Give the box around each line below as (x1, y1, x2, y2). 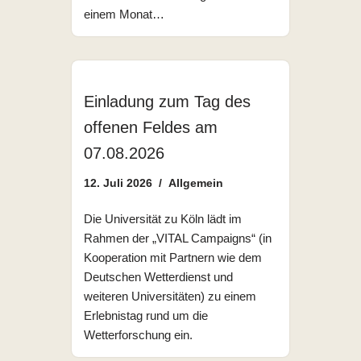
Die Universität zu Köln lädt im (84, 212, 242, 226)
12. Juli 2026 (84, 177, 152, 190)
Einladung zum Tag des (84, 93, 251, 111)
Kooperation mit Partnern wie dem (84, 251, 262, 265)
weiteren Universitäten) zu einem (84, 289, 256, 304)
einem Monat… (84, 7, 168, 22)
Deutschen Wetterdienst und (84, 270, 233, 284)
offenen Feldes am (84, 118, 218, 137)
